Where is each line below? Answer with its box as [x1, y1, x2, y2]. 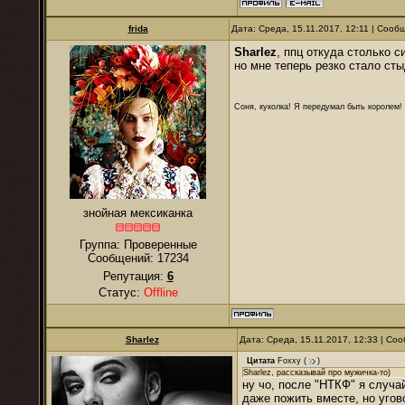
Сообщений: [87, 251, 157, 265]
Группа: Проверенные [79, 238, 197, 251]
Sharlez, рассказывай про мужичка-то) [243, 368, 391, 377]
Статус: [98, 286, 144, 299]
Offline [143, 286, 178, 299]
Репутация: [102, 269, 167, 283]
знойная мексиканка [83, 206, 193, 220]
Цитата [247, 356, 275, 366]
